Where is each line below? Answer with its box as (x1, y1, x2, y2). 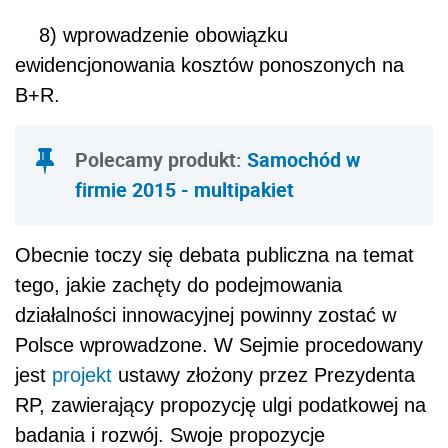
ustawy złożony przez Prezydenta (112, 363, 415, 386)
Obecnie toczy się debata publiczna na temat (15, 243, 414, 266)
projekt (52, 363, 112, 386)
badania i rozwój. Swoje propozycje (15, 423, 325, 446)
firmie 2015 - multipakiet (75, 175, 294, 203)
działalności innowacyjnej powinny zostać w (15, 303, 396, 326)
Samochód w (247, 145, 360, 173)
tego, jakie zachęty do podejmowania (15, 273, 342, 296)
